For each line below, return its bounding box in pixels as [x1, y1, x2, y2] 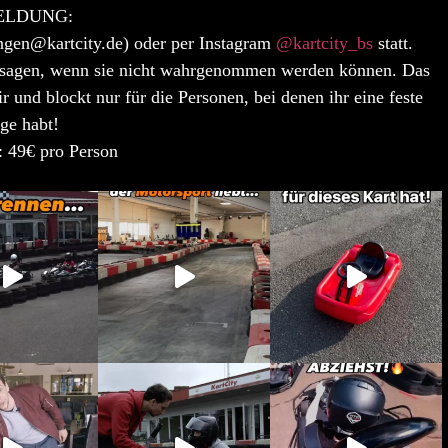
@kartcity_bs [276, 32, 373, 53]
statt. [373, 32, 413, 53]
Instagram [199, 32, 276, 53]
